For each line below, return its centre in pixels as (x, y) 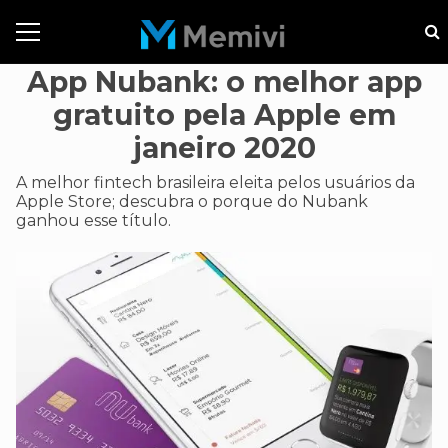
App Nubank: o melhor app (224, 82)
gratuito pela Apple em (224, 115)
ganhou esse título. (93, 220)
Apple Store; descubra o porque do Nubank (192, 201)
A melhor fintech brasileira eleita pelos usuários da (215, 182)
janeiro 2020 (224, 148)
